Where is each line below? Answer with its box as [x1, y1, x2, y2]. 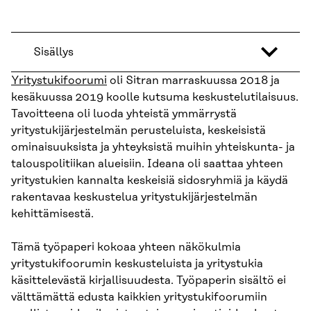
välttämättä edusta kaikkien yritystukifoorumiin [11, 291, 267, 304]
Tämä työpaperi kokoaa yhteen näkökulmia [11, 241, 241, 254]
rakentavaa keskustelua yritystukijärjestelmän [11, 191, 258, 204]
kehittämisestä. [11, 208, 94, 221]
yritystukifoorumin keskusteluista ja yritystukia [11, 258, 263, 271]
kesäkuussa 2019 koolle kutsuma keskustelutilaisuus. [11, 91, 299, 104]
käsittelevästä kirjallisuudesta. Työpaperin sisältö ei [11, 274, 286, 287]
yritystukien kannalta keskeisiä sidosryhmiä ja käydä [11, 174, 288, 187]
